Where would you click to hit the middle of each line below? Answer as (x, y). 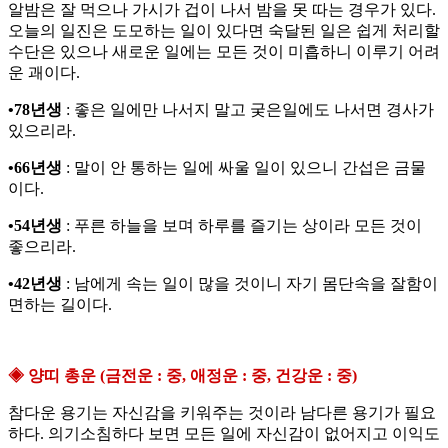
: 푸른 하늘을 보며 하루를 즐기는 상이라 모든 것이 (242, 226)
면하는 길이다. (60, 305)
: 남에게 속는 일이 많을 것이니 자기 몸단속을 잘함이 (250, 284)
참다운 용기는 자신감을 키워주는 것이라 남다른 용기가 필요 (222, 413)
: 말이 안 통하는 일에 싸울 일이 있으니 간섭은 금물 (246, 168)
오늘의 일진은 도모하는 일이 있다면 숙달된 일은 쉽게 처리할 (224, 31)
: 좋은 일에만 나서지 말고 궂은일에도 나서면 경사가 (248, 110)
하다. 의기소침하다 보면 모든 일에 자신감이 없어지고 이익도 (224, 434)
